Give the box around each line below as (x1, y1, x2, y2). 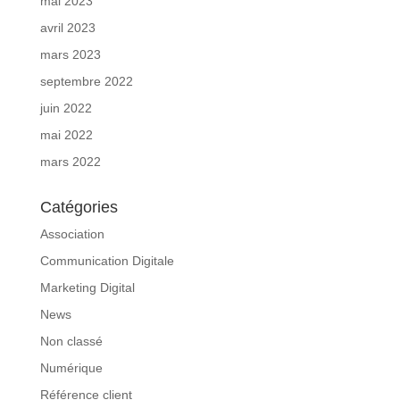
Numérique (39, 361, 103, 376)
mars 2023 (39, 47, 101, 62)
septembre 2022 (39, 74, 133, 89)
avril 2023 (39, 21, 96, 36)
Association (39, 227, 104, 242)
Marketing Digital (39, 280, 135, 296)
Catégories (39, 198, 118, 217)
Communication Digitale (39, 254, 174, 269)
